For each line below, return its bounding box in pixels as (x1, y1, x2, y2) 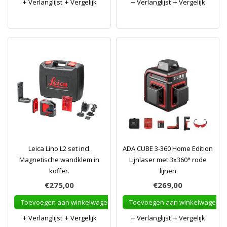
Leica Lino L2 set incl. (28, 144, 91, 153)
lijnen (159, 166, 176, 175)
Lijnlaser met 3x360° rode (129, 155, 207, 164)
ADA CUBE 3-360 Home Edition (123, 144, 213, 153)
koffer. (49, 166, 69, 175)
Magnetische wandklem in (19, 155, 99, 164)
